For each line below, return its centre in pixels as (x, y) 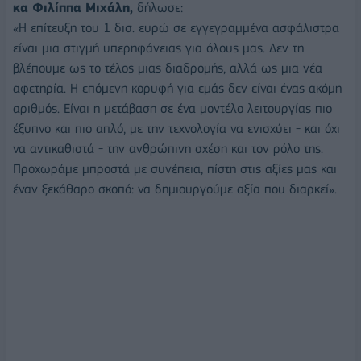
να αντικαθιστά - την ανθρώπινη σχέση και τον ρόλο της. (168, 148)
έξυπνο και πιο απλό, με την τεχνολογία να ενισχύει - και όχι (176, 128)
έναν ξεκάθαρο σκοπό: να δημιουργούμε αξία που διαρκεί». (175, 189)
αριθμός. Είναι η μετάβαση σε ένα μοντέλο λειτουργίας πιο (172, 108)
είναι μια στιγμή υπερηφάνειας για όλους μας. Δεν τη (158, 48)
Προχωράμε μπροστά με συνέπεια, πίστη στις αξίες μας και (175, 168)
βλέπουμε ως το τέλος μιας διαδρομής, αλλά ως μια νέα (168, 68)
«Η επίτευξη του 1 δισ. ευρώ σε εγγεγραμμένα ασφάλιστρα (176, 27)
